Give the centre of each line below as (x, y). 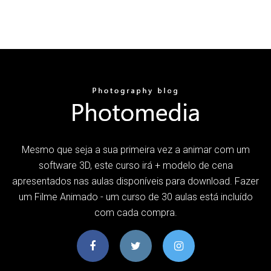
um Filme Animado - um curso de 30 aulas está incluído (135, 197)
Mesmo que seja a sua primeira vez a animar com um (135, 149)
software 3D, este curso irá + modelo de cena (135, 165)
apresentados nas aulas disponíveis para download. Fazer (135, 181)
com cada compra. (135, 212)
